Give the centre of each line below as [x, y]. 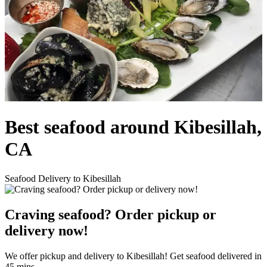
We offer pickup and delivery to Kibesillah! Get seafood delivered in [133, 256]
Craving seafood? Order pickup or [111, 214]
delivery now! [46, 230]
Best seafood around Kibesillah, [133, 127]
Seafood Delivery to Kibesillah [63, 178]
